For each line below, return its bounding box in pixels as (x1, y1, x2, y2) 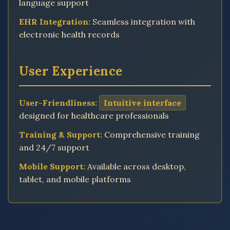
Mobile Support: (19, 161, 85, 171)
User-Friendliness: (19, 98, 97, 108)
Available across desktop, (85, 161, 186, 171)
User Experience (19, 63, 123, 79)
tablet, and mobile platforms (19, 174, 131, 184)
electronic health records (19, 29, 120, 40)
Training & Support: (19, 129, 102, 140)
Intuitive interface (104, 98, 181, 108)
